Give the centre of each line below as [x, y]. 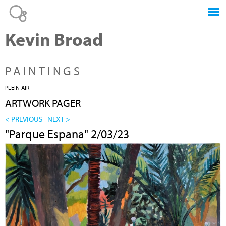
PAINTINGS [44, 71]
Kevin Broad [54, 39]
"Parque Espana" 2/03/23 [67, 133]
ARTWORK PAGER [43, 103]
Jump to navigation [113, 6]
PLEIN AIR [17, 87]
